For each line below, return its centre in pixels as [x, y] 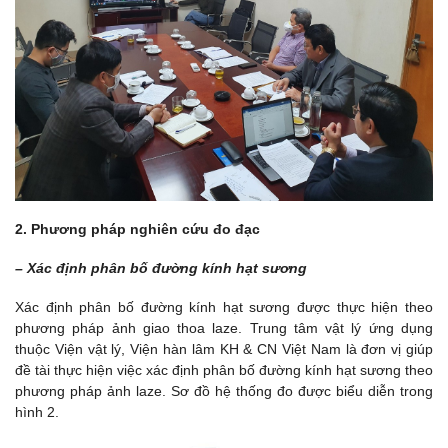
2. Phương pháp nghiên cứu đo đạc [137, 228]
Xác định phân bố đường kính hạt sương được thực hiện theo [224, 307]
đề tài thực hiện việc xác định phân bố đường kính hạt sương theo [224, 370]
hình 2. [37, 412]
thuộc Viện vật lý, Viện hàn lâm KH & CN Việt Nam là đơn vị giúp [224, 349]
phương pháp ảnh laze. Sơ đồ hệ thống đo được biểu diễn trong [224, 391]
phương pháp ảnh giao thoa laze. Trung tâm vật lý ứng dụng [224, 328]
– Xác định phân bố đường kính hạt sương [161, 268]
